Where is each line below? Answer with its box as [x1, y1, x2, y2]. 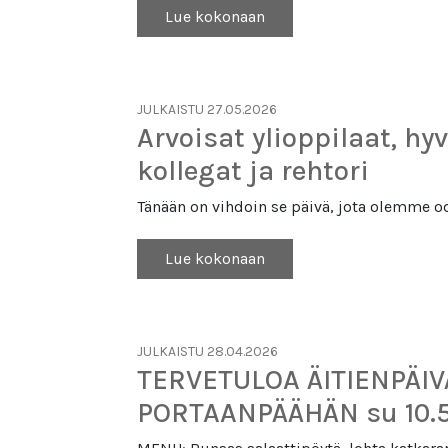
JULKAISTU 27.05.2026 [136, 101, 277, 118]
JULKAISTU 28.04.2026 [136, 343, 278, 360]
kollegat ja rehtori [136, 154, 369, 187]
